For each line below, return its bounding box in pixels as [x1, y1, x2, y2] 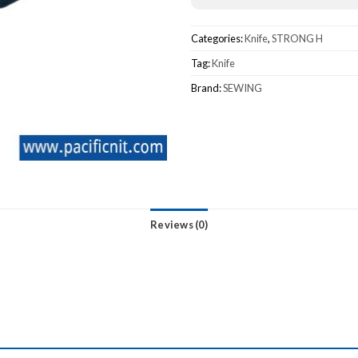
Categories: [191, 32, 245, 46]
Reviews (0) [150, 217, 208, 231]
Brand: [191, 82, 223, 95]
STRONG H [272, 32, 323, 46]
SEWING [223, 82, 262, 95]
